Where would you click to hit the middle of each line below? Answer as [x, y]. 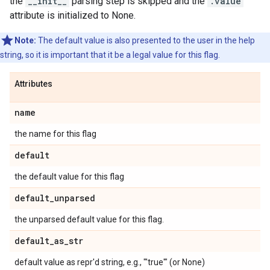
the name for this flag [55, 134]
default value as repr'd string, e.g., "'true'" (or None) [110, 262]
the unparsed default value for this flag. [89, 219]
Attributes [33, 84]
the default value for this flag [69, 177]
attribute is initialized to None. [73, 15]
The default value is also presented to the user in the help [146, 40]
